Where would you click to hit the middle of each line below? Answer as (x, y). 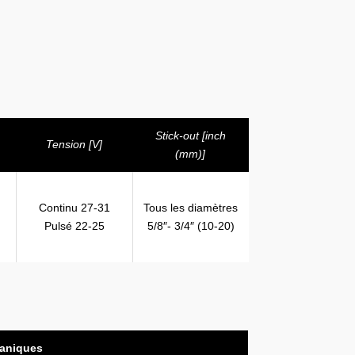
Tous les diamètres (191, 208)
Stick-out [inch (190, 136)
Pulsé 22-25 (74, 226)
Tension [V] (74, 145)
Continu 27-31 (74, 208)
